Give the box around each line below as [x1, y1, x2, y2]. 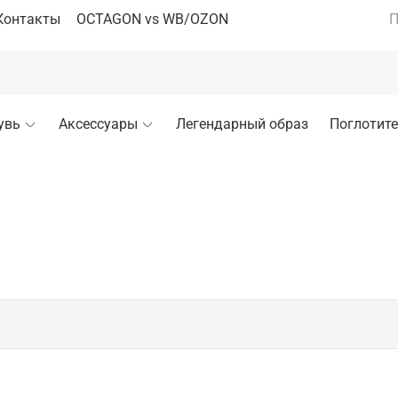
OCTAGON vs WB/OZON [76, 10, 228, 28]
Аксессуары [58, 115, 138, 132]
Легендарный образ [175, 115, 308, 132]
